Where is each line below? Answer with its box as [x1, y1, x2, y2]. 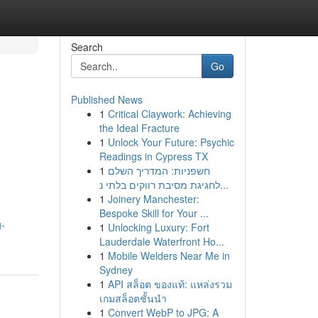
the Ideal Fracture [99, 121, 180, 135]
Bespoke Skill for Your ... [99, 206, 209, 220]
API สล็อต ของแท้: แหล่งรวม [107, 277, 232, 291]
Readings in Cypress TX [99, 149, 208, 163]
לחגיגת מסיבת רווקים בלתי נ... [219, 177, 229, 192]
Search [70, 40, 103, 54]
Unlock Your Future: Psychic [107, 135, 234, 149]
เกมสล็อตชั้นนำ [99, 291, 167, 305]
